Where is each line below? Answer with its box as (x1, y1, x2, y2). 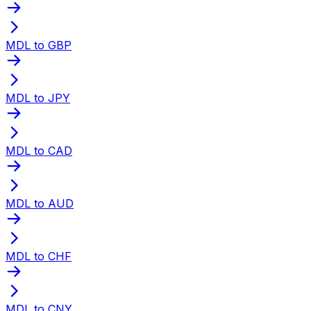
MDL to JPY (6, 90, 70, 105)
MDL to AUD (6, 196, 74, 210)
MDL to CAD (6, 143, 72, 158)
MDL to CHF (6, 249, 72, 263)
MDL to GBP (6, 37, 72, 52)
